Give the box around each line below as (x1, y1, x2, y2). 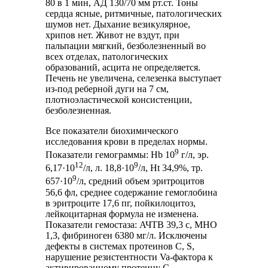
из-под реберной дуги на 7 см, (45, 83, 169, 94)
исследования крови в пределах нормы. (45, 136, 208, 147)
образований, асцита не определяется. (45, 62, 201, 72)
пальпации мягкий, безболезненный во (45, 40, 206, 51)
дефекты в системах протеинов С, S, (45, 240, 195, 251)
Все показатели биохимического (45, 125, 179, 136)
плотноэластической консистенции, (45, 94, 193, 105)
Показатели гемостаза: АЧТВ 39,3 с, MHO (45, 219, 218, 230)
